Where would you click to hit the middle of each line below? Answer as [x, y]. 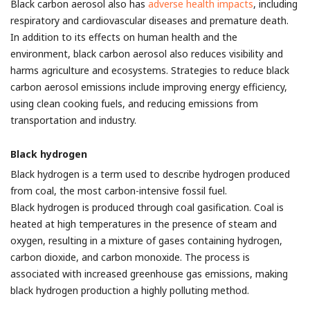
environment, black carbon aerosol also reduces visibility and [147, 54]
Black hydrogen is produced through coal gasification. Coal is [147, 207]
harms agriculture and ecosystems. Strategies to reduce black [150, 70]
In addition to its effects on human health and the [124, 37]
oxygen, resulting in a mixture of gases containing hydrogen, [146, 240]
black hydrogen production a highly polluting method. [130, 290]
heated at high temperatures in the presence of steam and [144, 224]
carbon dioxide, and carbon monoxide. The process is [130, 257]
